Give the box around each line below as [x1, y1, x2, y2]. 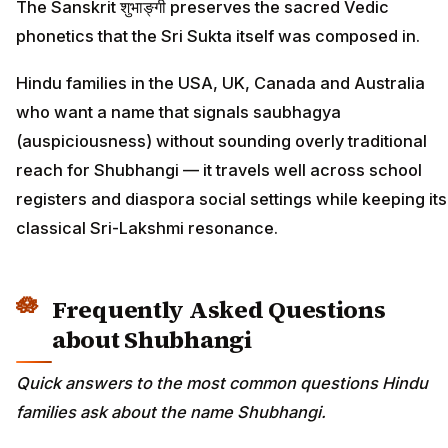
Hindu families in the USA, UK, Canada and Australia [16, 72, 425, 93]
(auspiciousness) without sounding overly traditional [16, 130, 427, 151]
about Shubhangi [52, 322, 252, 356]
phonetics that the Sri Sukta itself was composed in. [16, 26, 420, 47]
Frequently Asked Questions [52, 292, 386, 326]
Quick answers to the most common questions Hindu [16, 373, 428, 394]
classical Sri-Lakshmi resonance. [16, 217, 278, 238]
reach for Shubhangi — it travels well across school [16, 159, 422, 180]
